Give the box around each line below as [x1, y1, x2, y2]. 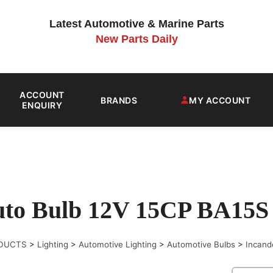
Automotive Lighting [78, 239, 157, 249]
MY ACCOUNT [189, 94, 250, 105]
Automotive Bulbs [166, 239, 235, 249]
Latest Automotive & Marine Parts [49, 18, 224, 30]
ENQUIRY [21, 100, 63, 110]
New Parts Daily [95, 33, 178, 45]
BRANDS [101, 94, 137, 105]
